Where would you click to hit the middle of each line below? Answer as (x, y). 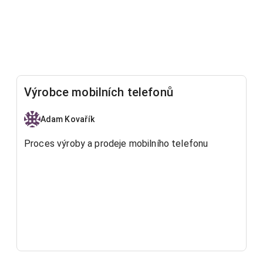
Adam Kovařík (68, 119)
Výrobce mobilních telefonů (99, 92)
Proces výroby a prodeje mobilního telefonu (116, 144)
